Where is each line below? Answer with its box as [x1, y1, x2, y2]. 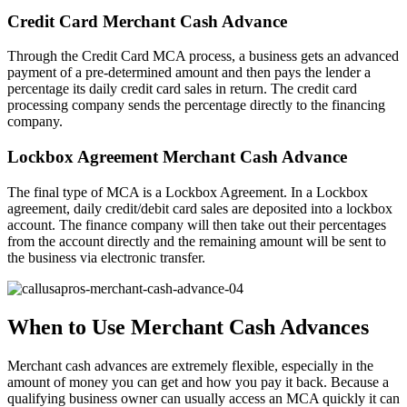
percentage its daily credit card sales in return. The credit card [7, 81, 357, 97]
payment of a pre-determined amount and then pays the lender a [7, 65, 371, 81]
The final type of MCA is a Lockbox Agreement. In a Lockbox [7, 184, 368, 200]
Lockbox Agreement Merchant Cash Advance [7, 147, 347, 167]
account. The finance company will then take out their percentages [7, 216, 386, 233]
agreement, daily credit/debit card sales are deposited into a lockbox [7, 200, 392, 216]
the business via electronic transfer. [7, 249, 205, 265]
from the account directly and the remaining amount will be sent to [7, 233, 386, 249]
